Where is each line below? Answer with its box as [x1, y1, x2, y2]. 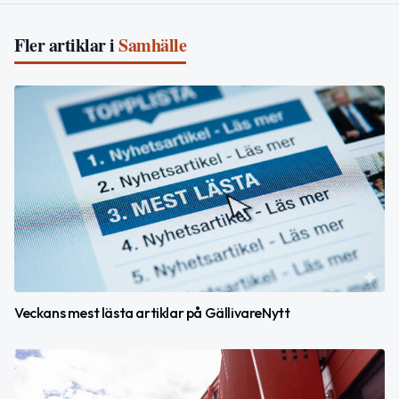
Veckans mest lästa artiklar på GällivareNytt [14, 304, 290, 322]
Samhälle [118, 31, 186, 58]
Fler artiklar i [14, 31, 115, 58]
